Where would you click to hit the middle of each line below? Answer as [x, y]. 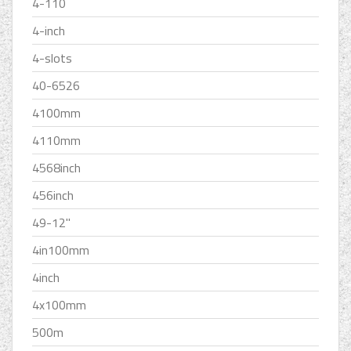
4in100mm [61, 250]
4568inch [56, 168]
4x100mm [59, 305]
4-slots [52, 58]
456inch [53, 195]
